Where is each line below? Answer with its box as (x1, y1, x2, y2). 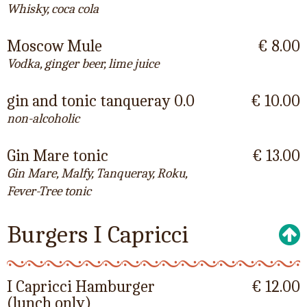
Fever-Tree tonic (7, 184, 91, 199)
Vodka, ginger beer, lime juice (7, 56, 159, 71)
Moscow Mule (7, 36, 102, 56)
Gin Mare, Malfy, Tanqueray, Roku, (7, 166, 187, 181)
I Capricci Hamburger (7, 277, 155, 296)
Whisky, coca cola (7, 1, 99, 16)
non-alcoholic (7, 111, 79, 126)
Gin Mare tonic (7, 146, 108, 165)
